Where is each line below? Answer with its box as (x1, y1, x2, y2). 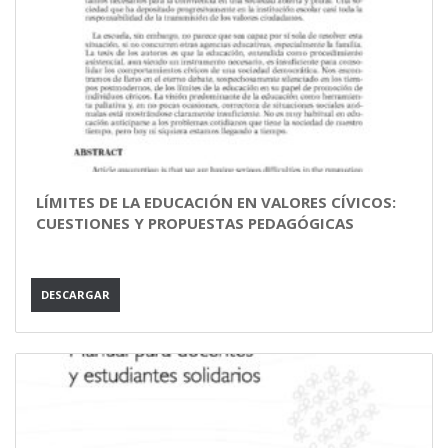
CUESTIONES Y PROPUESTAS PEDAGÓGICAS (36, 213, 354, 233)
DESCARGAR (41, 287, 110, 302)
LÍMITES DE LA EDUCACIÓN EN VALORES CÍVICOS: (36, 192, 396, 212)
